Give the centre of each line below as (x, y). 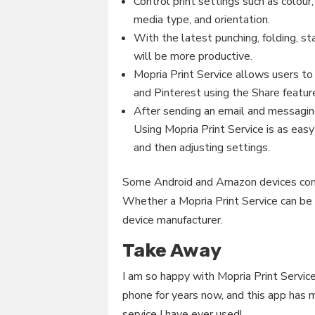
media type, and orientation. (202, 20)
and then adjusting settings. (202, 148)
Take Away (172, 251)
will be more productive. (193, 57)
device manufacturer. (173, 220)
